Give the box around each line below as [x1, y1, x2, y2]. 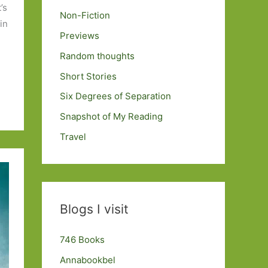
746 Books [60, 233, 105, 245]
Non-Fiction [60, 10, 110, 22]
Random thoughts [60, 50, 135, 62]
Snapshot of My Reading [60, 111, 163, 122]
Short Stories [60, 70, 117, 82]
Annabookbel [60, 254, 115, 266]
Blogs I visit [60, 201, 129, 217]
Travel [60, 130, 86, 142]
